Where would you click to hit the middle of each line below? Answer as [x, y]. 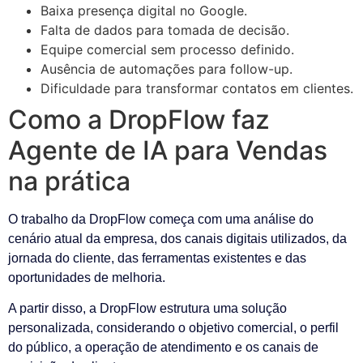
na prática [69, 181]
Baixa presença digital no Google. [144, 11]
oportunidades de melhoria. [87, 278]
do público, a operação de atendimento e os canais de [163, 348]
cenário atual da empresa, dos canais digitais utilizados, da [177, 239]
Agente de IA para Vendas [168, 151]
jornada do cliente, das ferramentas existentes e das [157, 258]
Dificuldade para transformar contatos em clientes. [197, 89]
